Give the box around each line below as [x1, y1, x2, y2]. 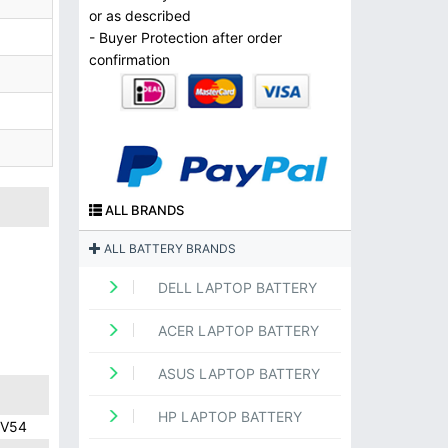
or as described [88, 7, 191, 24]
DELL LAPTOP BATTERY [153, 279, 317, 297]
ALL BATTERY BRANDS [100, 241, 236, 257]
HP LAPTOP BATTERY [153, 408, 302, 426]
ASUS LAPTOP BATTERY [153, 365, 320, 383]
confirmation [88, 51, 170, 68]
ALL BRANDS [101, 202, 184, 219]
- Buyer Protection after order [88, 29, 282, 46]
